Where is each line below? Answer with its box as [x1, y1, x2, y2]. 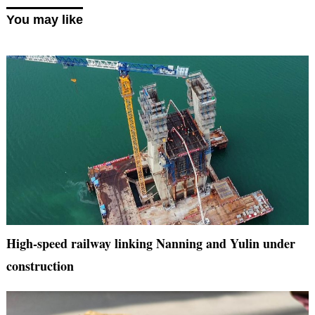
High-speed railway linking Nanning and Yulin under [6, 234, 295, 253]
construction [6, 257, 74, 276]
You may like [6, 13, 83, 27]
